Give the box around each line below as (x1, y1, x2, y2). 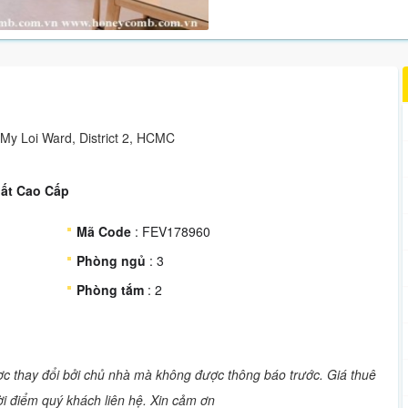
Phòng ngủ (76, 251, 147, 270)
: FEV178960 (131, 222, 211, 240)
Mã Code (76, 222, 132, 240)
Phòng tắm (76, 280, 145, 299)
